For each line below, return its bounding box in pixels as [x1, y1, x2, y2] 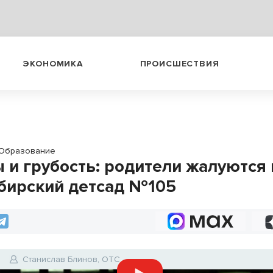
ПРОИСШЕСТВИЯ [140, 58, 219, 69]
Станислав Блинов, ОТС [23, 254, 121, 264]
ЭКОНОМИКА [23, 58, 83, 69]
